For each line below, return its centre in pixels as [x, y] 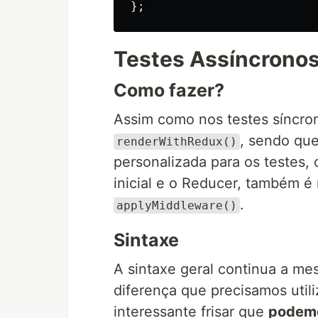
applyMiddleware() [177, 205]
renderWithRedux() [177, 142]
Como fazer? [169, 90]
